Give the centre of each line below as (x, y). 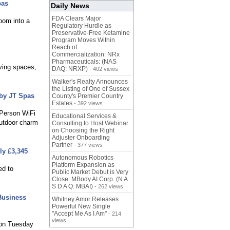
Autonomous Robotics (83, 158)
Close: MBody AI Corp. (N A (90, 179)
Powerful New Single (81, 207)
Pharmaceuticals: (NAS (84, 62)
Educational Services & (84, 116)
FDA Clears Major (76, 19)
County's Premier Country (88, 96)
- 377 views (88, 145)
